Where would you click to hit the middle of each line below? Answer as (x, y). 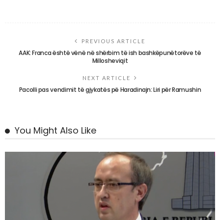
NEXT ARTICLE (107, 78)
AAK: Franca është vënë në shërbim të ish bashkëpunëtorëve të (110, 53)
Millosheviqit (110, 60)
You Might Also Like (55, 130)
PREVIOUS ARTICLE (113, 41)
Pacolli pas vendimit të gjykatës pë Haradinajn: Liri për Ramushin (110, 89)
